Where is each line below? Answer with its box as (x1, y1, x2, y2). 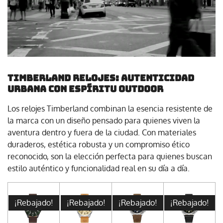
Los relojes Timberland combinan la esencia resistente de (7, 104, 213, 113)
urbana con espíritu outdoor (7, 83, 163, 95)
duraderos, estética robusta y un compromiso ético (7, 139, 190, 149)
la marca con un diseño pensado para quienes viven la (7, 115, 200, 125)
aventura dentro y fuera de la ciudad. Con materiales (7, 127, 196, 137)
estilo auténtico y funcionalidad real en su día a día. (7, 163, 190, 173)
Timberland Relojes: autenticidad (7, 72, 194, 84)
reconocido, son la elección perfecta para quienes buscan (7, 151, 212, 161)
